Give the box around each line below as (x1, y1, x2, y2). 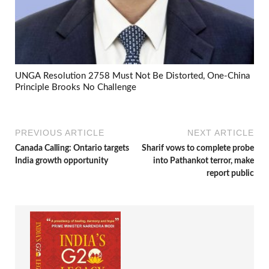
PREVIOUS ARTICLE (15, 128, 104, 138)
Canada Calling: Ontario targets (15, 144, 129, 153)
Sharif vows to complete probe (142, 144, 254, 153)
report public (207, 169, 254, 178)
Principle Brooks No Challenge (15, 82, 136, 92)
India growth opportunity (15, 157, 108, 166)
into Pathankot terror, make (153, 157, 254, 166)
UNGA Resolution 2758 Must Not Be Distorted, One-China (15, 71, 250, 80)
